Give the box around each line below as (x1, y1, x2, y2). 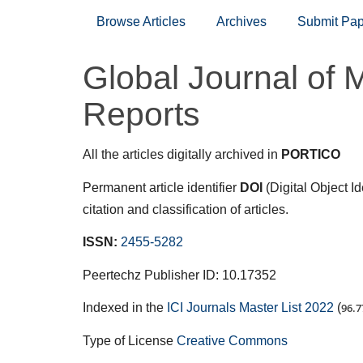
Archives (216, 14, 267, 28)
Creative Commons (177, 333, 288, 348)
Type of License (83, 333, 177, 348)
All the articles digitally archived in (83, 147, 281, 161)
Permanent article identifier (83, 180, 240, 194)
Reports (83, 95, 200, 133)
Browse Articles (96, 14, 186, 28)
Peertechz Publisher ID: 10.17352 (83, 267, 276, 282)
